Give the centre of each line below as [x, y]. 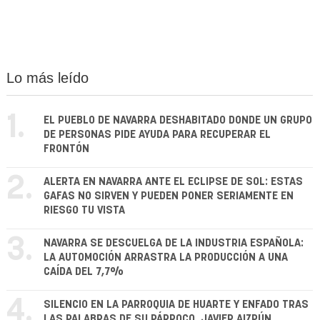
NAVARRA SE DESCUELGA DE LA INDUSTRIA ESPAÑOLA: [174, 243]
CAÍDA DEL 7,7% [84, 271]
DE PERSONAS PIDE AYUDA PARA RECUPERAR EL [157, 134]
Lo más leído [47, 77]
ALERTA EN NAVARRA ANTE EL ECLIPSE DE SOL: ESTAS [173, 181]
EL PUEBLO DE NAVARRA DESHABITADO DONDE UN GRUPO [178, 120]
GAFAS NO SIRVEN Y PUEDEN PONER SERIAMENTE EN [169, 196]
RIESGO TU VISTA [84, 210]
